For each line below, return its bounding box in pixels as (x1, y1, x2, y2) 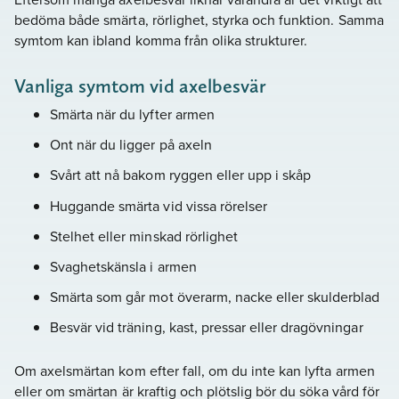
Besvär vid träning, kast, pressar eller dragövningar (50, 317, 363, 338)
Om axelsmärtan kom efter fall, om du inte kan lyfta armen (14, 360, 375, 380)
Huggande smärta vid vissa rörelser (50, 195, 268, 216)
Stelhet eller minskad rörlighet (50, 225, 238, 246)
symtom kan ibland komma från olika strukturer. (14, 29, 308, 50)
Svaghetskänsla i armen (50, 256, 197, 276)
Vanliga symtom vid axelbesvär (14, 74, 266, 98)
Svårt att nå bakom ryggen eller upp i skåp (50, 165, 312, 185)
